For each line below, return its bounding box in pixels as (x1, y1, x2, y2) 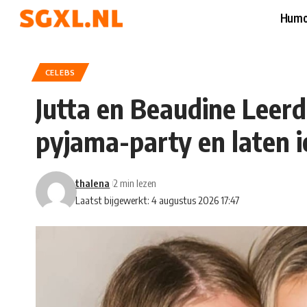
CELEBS (45, 67, 75, 78)
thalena (75, 177, 110, 190)
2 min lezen (113, 177, 157, 190)
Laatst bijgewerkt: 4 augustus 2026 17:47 (75, 194, 240, 207)
